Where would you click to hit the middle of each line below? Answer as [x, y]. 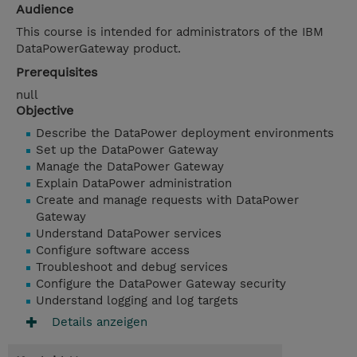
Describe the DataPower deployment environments [185, 133]
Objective [45, 111]
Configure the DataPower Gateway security [161, 284]
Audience [45, 10]
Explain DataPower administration [134, 184]
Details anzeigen [100, 322]
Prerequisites [57, 73]
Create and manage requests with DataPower [167, 200]
